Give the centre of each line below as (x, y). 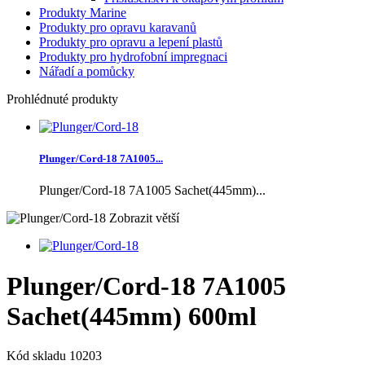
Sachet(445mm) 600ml (132, 316)
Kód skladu (38, 356)
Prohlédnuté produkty (62, 99)
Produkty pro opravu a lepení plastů (131, 42)
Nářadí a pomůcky (87, 71)
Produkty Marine (83, 12)
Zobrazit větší (144, 218)
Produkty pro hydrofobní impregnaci (133, 56)
